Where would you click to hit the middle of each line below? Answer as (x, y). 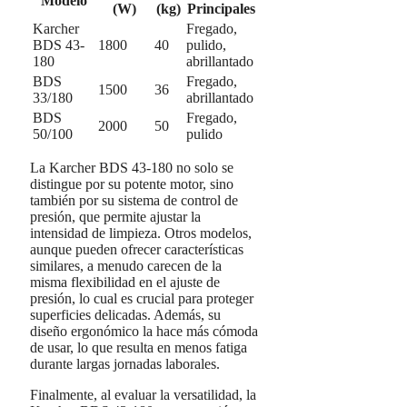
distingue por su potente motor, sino (132, 184)
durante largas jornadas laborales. (125, 363)
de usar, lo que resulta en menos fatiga (139, 347)
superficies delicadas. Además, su (125, 314)
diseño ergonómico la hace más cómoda (144, 331)
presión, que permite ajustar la (115, 216)
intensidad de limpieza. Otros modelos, (141, 233)
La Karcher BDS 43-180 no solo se (132, 167)
